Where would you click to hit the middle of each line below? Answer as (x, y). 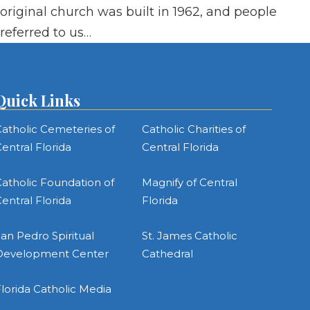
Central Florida (180, 147)
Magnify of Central (189, 182)
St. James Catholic (189, 235)
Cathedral (167, 253)
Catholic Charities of (193, 129)
